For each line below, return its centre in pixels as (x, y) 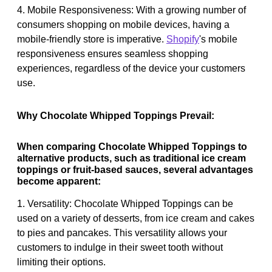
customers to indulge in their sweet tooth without (120, 247)
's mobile (218, 39)
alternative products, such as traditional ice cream (131, 158)
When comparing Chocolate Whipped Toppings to (132, 146)
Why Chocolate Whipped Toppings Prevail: (116, 115)
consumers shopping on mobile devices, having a (123, 24)
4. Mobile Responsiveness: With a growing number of (131, 10)
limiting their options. (61, 262)
